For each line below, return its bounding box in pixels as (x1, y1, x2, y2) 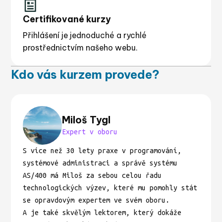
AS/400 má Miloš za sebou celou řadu (23, 171, 162, 180)
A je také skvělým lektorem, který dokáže (23, 209, 181, 217)
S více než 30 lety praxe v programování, (23, 147, 181, 155)
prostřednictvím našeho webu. (23, 42, 138, 53)
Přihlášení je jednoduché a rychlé (23, 30, 147, 40)
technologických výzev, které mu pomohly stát (23, 184, 197, 192)
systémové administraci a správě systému (23, 159, 177, 167)
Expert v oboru (61, 128, 117, 136)
